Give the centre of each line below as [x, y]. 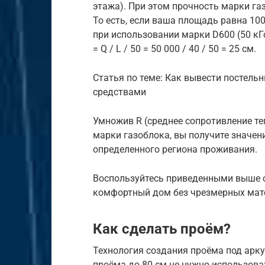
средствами [119, 92]
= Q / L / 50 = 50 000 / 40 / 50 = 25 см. [174, 49]
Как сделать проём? [162, 229]
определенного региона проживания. [175, 150]
